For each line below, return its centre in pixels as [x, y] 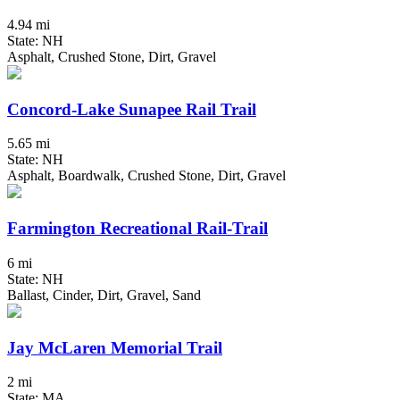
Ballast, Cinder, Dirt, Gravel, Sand [104, 295]
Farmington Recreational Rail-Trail [137, 229]
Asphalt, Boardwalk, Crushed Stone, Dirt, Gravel [146, 176]
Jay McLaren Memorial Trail [115, 347]
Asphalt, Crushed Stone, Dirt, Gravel [112, 56]
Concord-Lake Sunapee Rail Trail [132, 109]
